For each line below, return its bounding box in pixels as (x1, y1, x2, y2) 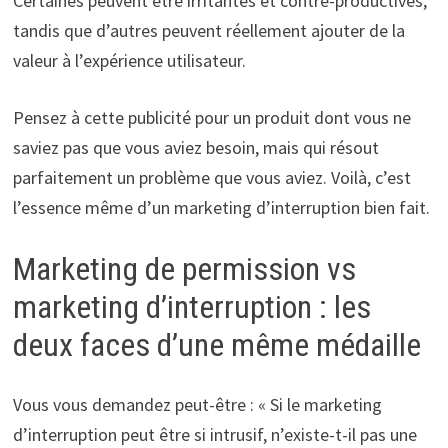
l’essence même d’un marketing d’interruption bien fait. (12, 195, 430, 219)
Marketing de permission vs (12, 249, 356, 288)
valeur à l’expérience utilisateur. (12, 48, 246, 72)
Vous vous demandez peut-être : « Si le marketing (12, 393, 382, 417)
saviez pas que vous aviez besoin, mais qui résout (12, 135, 379, 159)
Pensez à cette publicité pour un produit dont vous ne (12, 105, 411, 129)
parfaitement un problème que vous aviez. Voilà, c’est (12, 165, 411, 189)
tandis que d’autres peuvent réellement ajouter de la (12, 18, 405, 42)
